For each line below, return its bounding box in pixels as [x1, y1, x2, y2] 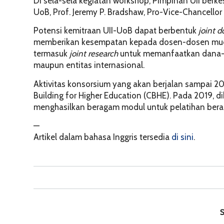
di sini [171, 132, 193, 142]
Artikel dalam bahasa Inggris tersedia [33, 132, 171, 142]
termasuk [33, 48, 67, 59]
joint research [67, 48, 118, 59]
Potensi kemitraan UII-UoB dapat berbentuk [33, 25, 198, 36]
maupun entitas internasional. [33, 60, 144, 70]
